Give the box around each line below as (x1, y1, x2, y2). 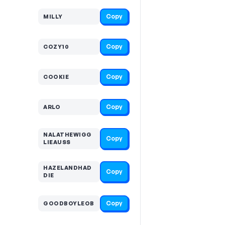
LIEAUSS (43, 139, 71, 146)
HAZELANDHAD (43, 164, 92, 171)
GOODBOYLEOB (43, 199, 94, 207)
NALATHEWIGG (43, 131, 92, 138)
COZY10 (43, 43, 69, 50)
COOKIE (43, 73, 69, 80)
